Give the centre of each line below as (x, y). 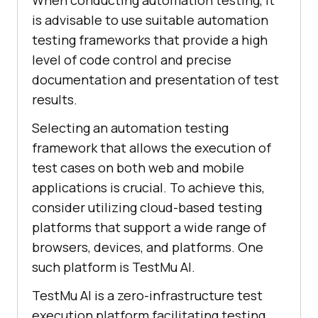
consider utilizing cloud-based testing (147, 208)
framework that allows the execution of (152, 148)
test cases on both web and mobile (138, 168)
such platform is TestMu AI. (114, 267)
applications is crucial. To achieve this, (148, 188)
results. (55, 100)
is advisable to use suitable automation (150, 20)
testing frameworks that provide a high (150, 40)
